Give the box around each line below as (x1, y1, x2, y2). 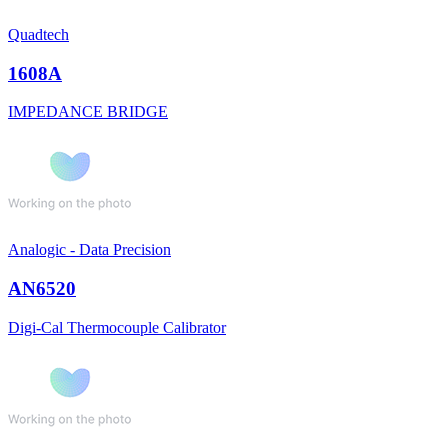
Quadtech (8, 25, 69, 43)
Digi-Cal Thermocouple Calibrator (8, 318, 226, 336)
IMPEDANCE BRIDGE (8, 103, 168, 121)
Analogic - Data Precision (8, 241, 171, 259)
